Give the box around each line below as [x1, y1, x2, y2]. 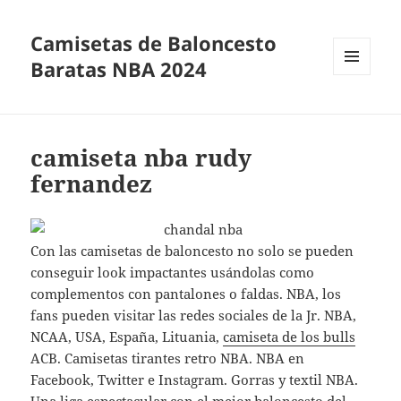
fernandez [30, 167, 153, 200]
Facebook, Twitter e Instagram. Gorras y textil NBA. [30, 371, 359, 389]
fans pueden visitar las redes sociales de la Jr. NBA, [30, 306, 357, 325]
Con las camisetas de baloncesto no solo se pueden [30, 242, 354, 260]
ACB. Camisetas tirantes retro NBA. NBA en [30, 349, 305, 368]
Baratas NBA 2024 [30, 55, 208, 83]
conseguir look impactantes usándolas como [30, 263, 315, 282]
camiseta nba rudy [30, 141, 252, 175]
